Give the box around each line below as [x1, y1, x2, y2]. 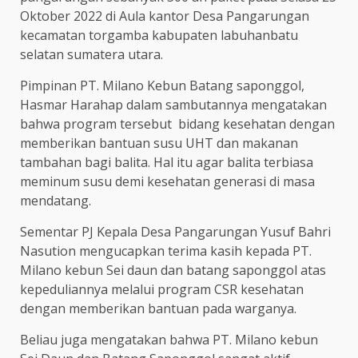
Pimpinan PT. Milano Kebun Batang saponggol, [20, 76, 304, 94]
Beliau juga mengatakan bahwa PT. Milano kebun [20, 330, 318, 348]
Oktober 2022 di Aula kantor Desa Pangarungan [20, 6, 309, 25]
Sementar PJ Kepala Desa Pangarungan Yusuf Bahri [20, 222, 331, 241]
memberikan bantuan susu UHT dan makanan [20, 133, 298, 152]
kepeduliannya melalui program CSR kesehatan [20, 280, 304, 298]
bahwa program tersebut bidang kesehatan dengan [20, 114, 335, 133]
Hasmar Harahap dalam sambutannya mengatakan [20, 95, 327, 113]
